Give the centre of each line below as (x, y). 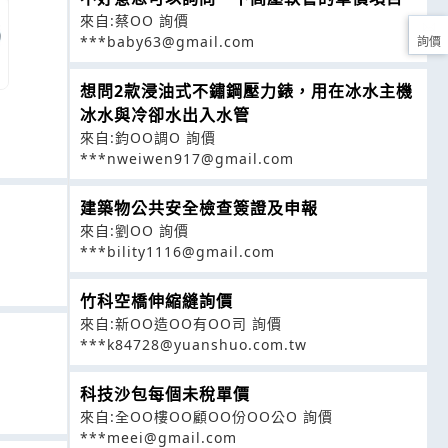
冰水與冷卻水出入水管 (165, 115)
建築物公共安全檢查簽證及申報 (199, 208)
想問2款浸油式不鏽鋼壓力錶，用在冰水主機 (246, 91)
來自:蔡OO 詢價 (134, 20)
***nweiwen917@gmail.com (187, 158)
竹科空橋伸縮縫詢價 (156, 301)
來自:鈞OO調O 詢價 (148, 137)
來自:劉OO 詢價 (134, 230)
